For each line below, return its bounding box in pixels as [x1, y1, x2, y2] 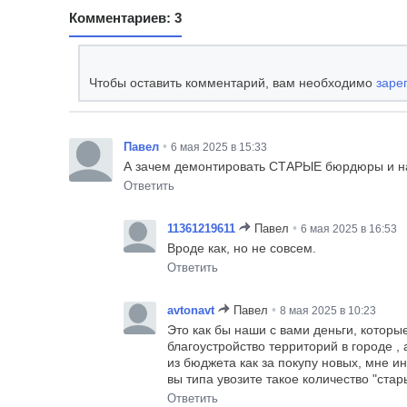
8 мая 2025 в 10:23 [279, 303, 376, 317]
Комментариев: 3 [68, 9, 182, 25]
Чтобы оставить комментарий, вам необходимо [88, 74, 376, 90]
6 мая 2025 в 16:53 [300, 222, 397, 235]
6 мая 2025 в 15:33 [170, 140, 267, 154]
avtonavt [166, 303, 214, 317]
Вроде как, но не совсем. [166, 240, 316, 255]
